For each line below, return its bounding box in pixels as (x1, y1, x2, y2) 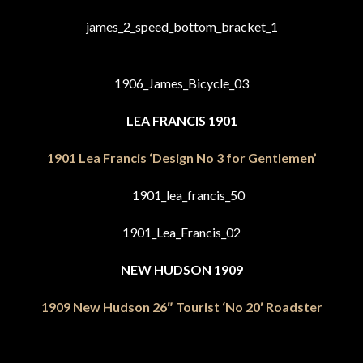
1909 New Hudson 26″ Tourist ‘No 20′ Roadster (41, 299, 322, 314)
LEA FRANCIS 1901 (126, 113, 237, 128)
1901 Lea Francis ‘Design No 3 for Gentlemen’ (46, 150, 317, 165)
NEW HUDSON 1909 (120, 262, 243, 277)
